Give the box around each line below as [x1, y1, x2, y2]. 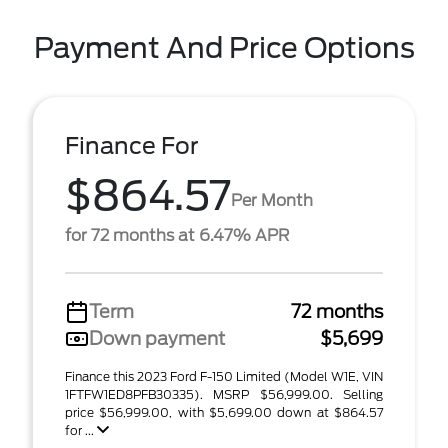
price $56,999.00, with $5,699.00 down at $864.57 [65, 405, 383, 420]
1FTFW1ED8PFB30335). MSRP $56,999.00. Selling [65, 387, 383, 402]
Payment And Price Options [33, 31, 415, 65]
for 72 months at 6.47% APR [65, 226, 289, 245]
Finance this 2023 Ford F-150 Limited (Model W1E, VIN [65, 369, 383, 384]
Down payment [89, 328, 225, 349]
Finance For [65, 132, 199, 160]
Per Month [231, 190, 313, 210]
